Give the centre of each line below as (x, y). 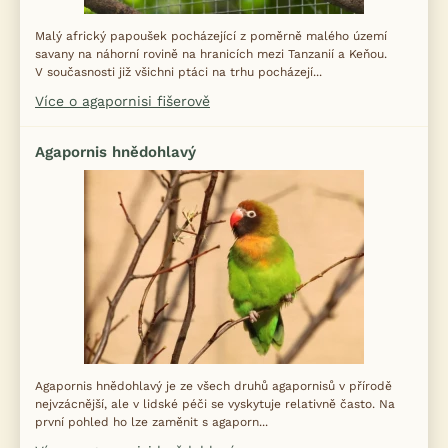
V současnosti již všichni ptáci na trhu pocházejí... (178, 72)
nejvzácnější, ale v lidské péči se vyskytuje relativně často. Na (215, 404)
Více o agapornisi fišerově (122, 101)
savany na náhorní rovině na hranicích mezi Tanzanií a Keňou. (211, 54)
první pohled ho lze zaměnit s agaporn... (151, 422)
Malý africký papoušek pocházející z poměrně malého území (211, 36)
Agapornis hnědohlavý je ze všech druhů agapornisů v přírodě (213, 386)
